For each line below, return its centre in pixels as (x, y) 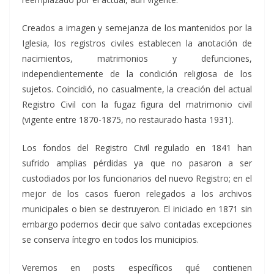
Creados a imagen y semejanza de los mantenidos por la (137, 28)
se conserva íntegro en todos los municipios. (110, 240)
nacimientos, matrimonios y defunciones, (137, 59)
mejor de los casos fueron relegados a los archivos (137, 194)
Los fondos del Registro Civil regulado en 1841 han (137, 148)
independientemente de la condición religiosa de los (137, 74)
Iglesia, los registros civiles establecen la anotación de (137, 43)
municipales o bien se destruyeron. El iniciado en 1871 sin (137, 209)
